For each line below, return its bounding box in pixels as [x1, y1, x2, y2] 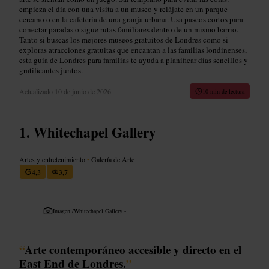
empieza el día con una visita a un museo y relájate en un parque [19, 3, 228, 14]
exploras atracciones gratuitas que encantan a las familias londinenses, [19, 44, 247, 55]
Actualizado [19, 86, 55, 96]
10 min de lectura [202, 86, 244, 95]
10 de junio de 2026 [55, 86, 111, 96]
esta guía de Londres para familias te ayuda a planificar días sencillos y [19, 54, 248, 65]
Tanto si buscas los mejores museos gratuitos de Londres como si [19, 34, 228, 45]
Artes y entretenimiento [19, 154, 87, 164]
